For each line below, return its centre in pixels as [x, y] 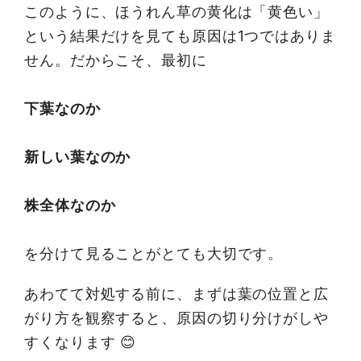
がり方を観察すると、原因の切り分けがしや [176, 318]
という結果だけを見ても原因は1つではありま [180, 36]
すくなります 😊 [81, 342]
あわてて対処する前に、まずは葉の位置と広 [176, 294]
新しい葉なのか [78, 157]
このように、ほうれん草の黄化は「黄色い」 [176, 12]
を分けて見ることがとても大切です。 [154, 254]
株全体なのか [70, 205]
